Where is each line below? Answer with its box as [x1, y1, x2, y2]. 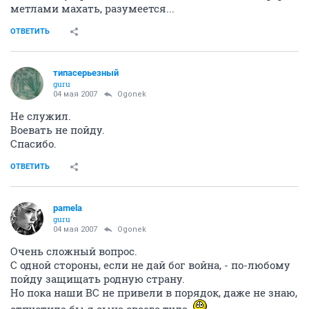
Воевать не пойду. [10, 123, 105, 137]
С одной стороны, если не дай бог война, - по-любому [10, 258, 290, 272]
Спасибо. [10, 137, 57, 150]
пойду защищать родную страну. [10, 272, 185, 286]
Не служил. [10, 109, 71, 123]
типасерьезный [53, 68, 119, 78]
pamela [53, 203, 82, 213]
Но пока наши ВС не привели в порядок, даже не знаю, [10, 286, 297, 299]
